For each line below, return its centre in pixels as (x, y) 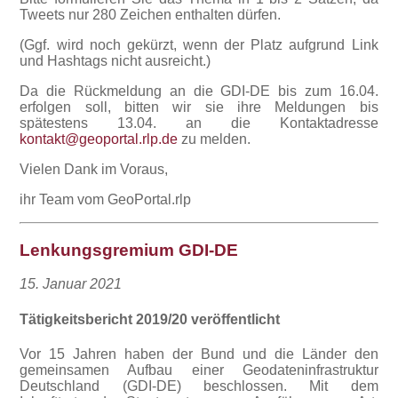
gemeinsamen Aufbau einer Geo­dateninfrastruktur (199, 370)
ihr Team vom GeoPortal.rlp (106, 200)
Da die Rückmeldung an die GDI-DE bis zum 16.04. (199, 92)
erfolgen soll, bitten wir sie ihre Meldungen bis (199, 107)
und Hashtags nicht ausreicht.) (115, 61)
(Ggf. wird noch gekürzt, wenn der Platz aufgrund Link (199, 45)
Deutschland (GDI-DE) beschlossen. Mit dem (199, 386)
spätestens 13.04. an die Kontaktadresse (199, 123)
